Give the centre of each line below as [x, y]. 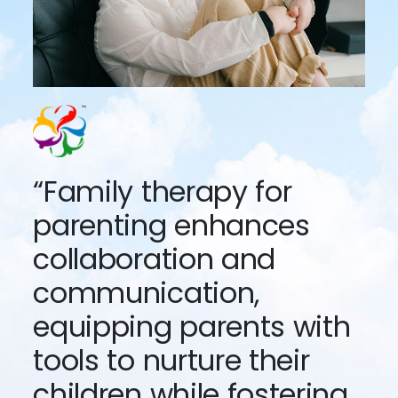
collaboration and [154, 259]
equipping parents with [192, 327]
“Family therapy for [163, 192]
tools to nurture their [171, 361]
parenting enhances [171, 226]
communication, [146, 293]
